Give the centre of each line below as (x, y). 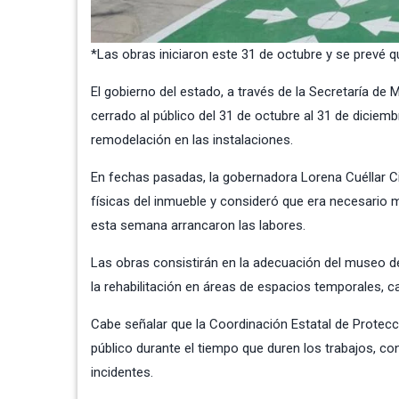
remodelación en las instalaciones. (192, 139)
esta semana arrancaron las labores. (198, 225)
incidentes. (122, 372)
